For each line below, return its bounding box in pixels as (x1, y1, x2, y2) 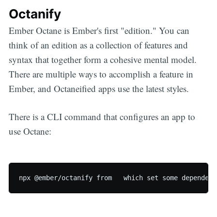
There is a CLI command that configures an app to (8, 110, 195, 123)
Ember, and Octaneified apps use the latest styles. (8, 82, 189, 94)
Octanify (8, 6, 61, 21)
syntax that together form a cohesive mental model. (8, 53, 197, 65)
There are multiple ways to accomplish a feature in (8, 67, 193, 80)
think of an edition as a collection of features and (8, 38, 188, 51)
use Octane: (8, 125, 51, 138)
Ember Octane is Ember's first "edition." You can (8, 24, 189, 36)
